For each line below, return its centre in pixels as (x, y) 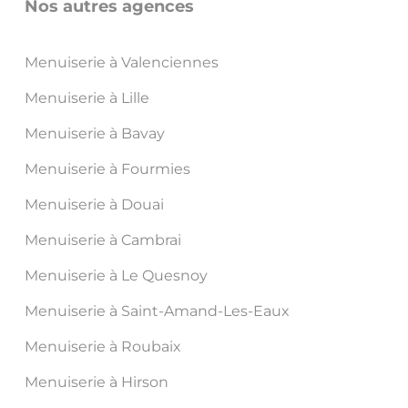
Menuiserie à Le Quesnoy (116, 276)
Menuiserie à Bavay (94, 134)
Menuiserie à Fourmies (107, 169)
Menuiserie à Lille (87, 98)
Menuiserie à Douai (94, 205)
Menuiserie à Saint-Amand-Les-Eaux (157, 311)
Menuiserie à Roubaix (102, 347)
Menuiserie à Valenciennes (121, 63)
